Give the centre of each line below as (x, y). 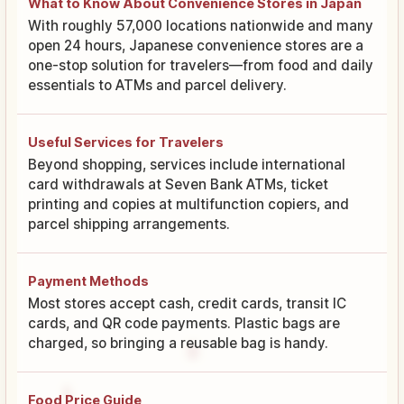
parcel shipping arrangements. (129, 224)
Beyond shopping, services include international (187, 164)
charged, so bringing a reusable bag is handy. (178, 343)
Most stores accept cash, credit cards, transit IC (187, 303)
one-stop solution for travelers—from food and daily (201, 65)
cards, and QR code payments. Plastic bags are (184, 323)
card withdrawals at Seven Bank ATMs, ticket (178, 184)
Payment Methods (88, 280)
